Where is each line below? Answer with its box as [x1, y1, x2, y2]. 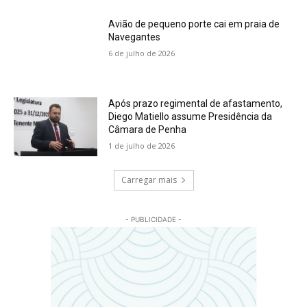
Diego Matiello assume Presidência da [108, 111, 273, 123]
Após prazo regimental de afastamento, [108, 98, 283, 110]
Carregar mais [121, 173, 177, 186]
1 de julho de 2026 [108, 140, 175, 151]
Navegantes [108, 32, 161, 43]
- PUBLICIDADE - [125, 214, 182, 223]
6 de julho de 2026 [108, 48, 175, 59]
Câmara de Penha [108, 124, 187, 136]
